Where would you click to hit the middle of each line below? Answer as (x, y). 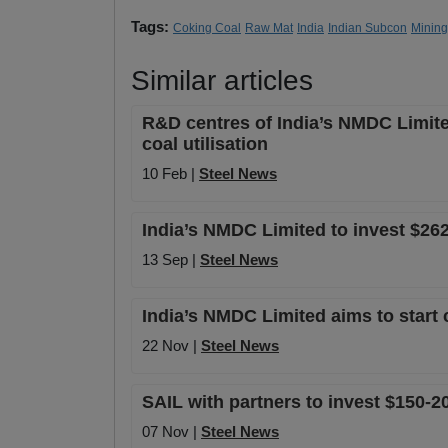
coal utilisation (205, 144)
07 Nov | (171, 432)
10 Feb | (170, 174)
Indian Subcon (367, 28)
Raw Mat (269, 28)
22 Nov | (171, 346)
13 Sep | (171, 260)
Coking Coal (207, 28)
